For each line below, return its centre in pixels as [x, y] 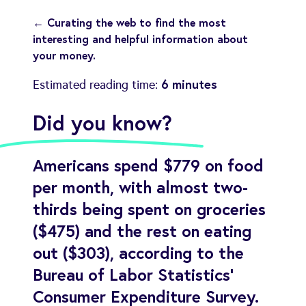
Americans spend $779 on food [148, 165]
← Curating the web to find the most [129, 22]
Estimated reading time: [97, 84]
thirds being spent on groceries [149, 209]
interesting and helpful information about [140, 38]
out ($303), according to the [138, 252]
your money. [64, 55]
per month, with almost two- [140, 187]
